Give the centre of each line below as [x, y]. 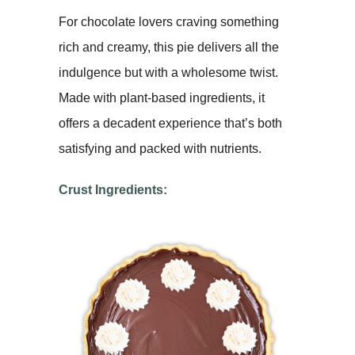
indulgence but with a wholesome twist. [168, 72]
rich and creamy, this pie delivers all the [169, 47]
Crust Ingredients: [113, 189]
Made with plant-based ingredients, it [162, 97]
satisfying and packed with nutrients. [160, 148]
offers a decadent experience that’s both [170, 123]
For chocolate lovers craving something [169, 21]
